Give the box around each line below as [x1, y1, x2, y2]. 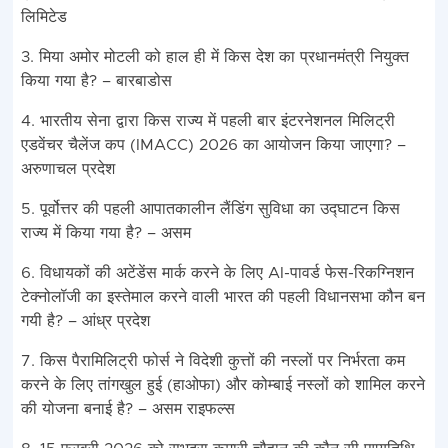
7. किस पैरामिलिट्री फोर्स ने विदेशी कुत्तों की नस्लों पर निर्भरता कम [20, 353, 405, 370]
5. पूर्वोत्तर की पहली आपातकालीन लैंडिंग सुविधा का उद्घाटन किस [20, 201, 400, 218]
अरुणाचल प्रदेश [20, 161, 115, 178]
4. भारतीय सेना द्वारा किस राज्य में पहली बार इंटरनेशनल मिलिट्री [20, 113, 395, 130]
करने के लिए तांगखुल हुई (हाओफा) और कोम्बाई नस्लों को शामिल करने [20, 377, 425, 394]
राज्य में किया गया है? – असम [20, 225, 191, 242]
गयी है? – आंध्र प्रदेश [20, 313, 150, 330]
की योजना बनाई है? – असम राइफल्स [20, 401, 235, 418]
